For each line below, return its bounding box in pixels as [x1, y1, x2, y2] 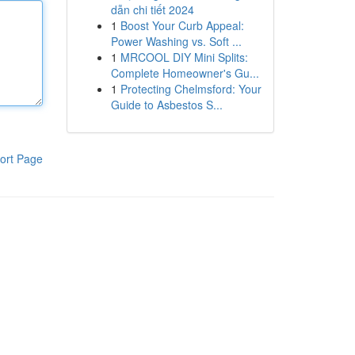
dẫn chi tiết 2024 [110, 2, 194, 17]
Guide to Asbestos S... [110, 97, 223, 113]
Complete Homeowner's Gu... [110, 65, 259, 81]
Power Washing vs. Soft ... [110, 33, 242, 49]
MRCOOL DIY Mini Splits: [120, 49, 248, 65]
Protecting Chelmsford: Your [120, 81, 261, 97]
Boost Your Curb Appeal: [120, 17, 244, 33]
